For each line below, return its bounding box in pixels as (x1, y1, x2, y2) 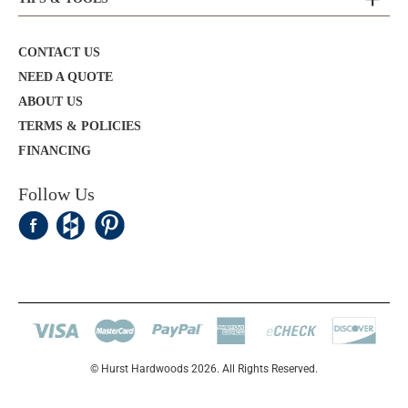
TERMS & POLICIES (18, 118, 141, 133)
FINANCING (18, 143, 91, 158)
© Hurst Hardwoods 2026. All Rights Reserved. (90, 362, 318, 375)
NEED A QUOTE (18, 69, 113, 84)
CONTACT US (18, 45, 100, 59)
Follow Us (18, 183, 95, 204)
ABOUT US (18, 94, 83, 108)
